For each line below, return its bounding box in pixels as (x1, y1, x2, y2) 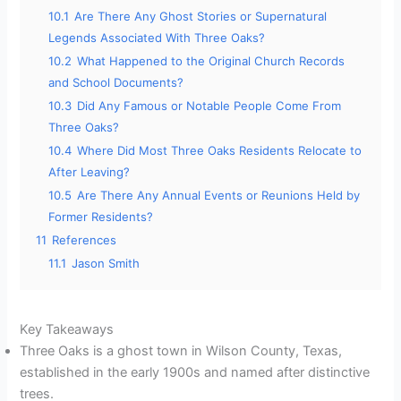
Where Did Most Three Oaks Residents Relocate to (77, 143, 363, 158)
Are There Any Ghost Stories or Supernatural (74, 9, 328, 24)
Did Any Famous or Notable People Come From (77, 98, 342, 114)
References (52, 233, 117, 248)
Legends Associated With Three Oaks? (48, 30, 266, 46)
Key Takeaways (20, 321, 115, 338)
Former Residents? (48, 209, 154, 225)
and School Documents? (48, 75, 184, 90)
